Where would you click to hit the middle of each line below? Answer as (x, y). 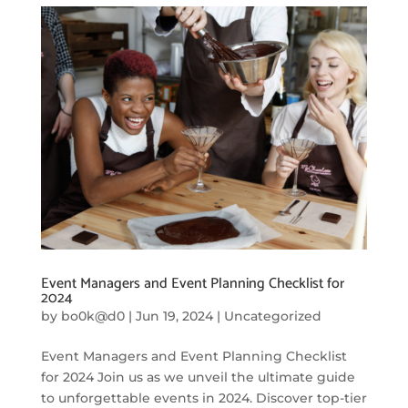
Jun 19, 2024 (174, 316)
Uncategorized (272, 316)
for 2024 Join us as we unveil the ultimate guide (198, 377)
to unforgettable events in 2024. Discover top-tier (204, 398)
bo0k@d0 (92, 316)
